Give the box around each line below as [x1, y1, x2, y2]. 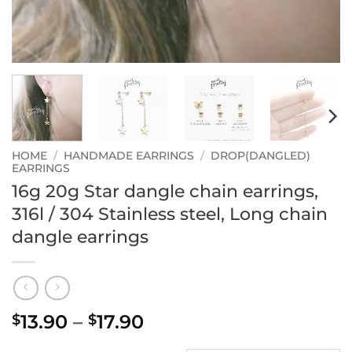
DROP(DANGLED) [211, 148, 311, 162]
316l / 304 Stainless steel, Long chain [12, 202, 328, 225]
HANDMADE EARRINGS [64, 148, 195, 162]
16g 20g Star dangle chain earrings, [12, 179, 318, 202]
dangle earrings [12, 225, 148, 247]
